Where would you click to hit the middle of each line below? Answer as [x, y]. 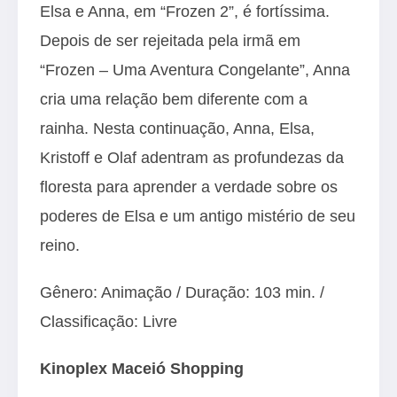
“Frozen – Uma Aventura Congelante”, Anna [195, 69]
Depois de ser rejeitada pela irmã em [170, 40]
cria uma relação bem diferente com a [174, 98]
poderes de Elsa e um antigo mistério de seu [198, 215]
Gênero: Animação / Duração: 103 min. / [182, 292]
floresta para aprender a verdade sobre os [189, 186]
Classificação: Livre [109, 321]
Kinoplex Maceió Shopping [142, 368]
